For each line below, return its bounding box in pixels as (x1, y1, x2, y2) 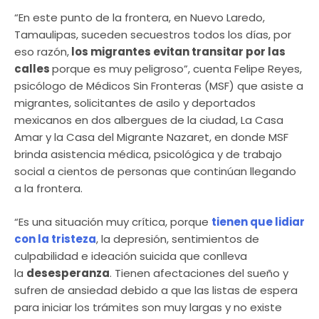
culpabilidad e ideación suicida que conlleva (14, 248, 247, 263)
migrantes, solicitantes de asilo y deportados (14, 95, 256, 111)
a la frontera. (14, 181, 83, 197)
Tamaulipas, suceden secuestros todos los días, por (14, 27, 291, 43)
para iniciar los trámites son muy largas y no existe (14, 299, 282, 315)
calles (14, 61, 52, 77)
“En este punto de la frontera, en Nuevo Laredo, (14, 10, 265, 26)
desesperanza (26, 265, 110, 281)
